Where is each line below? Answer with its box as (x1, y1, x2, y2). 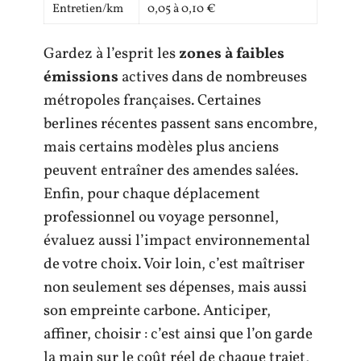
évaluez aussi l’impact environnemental (44, 230, 310, 251)
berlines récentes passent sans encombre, (44, 113, 317, 135)
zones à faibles (179, 43, 284, 64)
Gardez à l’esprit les (44, 43, 179, 64)
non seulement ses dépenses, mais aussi (44, 276, 307, 298)
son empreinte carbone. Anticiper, (44, 300, 271, 322)
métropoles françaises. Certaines (44, 89, 261, 111)
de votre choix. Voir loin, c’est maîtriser (44, 253, 305, 275)
